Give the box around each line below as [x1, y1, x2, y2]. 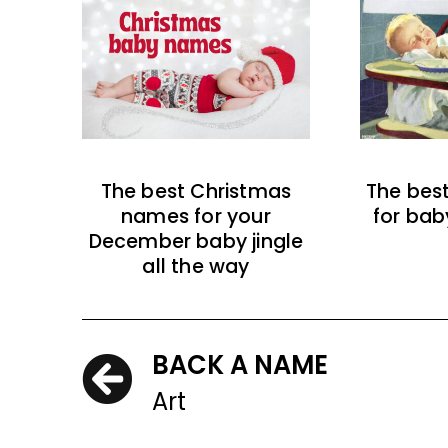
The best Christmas [100, 178, 292, 206]
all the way [142, 253, 250, 281]
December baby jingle [88, 228, 304, 256]
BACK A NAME [152, 347, 328, 384]
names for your [121, 203, 271, 231]
